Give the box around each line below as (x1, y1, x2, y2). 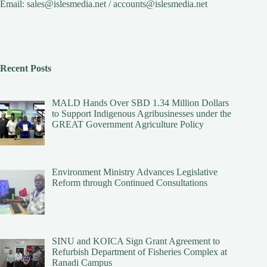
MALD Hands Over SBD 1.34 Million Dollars (52, 98, 229, 108)
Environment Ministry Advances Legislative (52, 167, 218, 178)
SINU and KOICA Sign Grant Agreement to (52, 236, 220, 246)
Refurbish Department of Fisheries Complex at (52, 247, 227, 257)
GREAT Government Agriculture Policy (52, 119, 204, 130)
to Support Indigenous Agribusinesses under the (52, 108, 231, 119)
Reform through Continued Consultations (52, 178, 207, 188)
